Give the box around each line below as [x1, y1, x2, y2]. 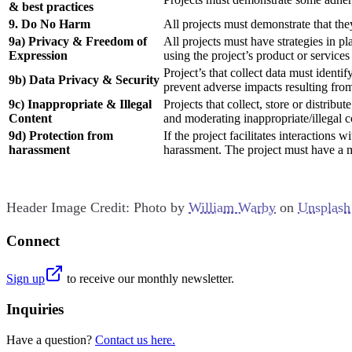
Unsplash [298, 199, 350, 215]
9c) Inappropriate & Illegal [9, 97, 152, 111]
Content [9, 111, 52, 125]
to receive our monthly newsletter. [67, 272, 234, 286]
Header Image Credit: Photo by [6, 199, 189, 215]
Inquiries [6, 301, 64, 318]
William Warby [189, 199, 276, 215]
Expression [9, 48, 68, 62]
